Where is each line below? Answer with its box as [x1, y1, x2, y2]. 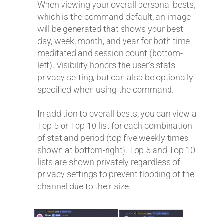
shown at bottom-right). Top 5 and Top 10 [37, 145, 195, 155]
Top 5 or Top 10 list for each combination [37, 121, 192, 131]
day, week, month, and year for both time [37, 36, 190, 46]
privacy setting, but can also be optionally [37, 72, 193, 83]
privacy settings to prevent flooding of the [37, 169, 194, 180]
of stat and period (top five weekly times [37, 133, 188, 143]
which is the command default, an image [37, 12, 191, 22]
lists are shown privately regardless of [37, 157, 180, 168]
